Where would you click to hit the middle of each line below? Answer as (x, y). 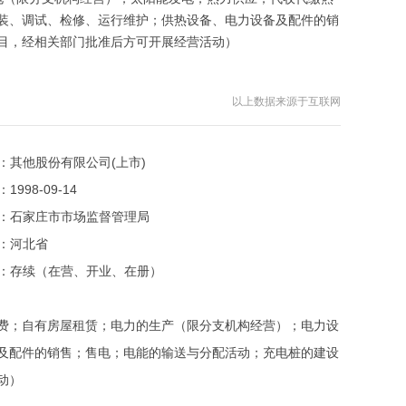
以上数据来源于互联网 (286, 101)
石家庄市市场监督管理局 (80, 217)
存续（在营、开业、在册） (86, 271)
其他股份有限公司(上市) (78, 162)
